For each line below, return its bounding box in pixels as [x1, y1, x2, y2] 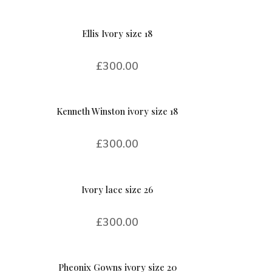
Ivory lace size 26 [81, 183, 154, 195]
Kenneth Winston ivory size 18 [56, 105, 178, 118]
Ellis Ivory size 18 [82, 27, 153, 39]
